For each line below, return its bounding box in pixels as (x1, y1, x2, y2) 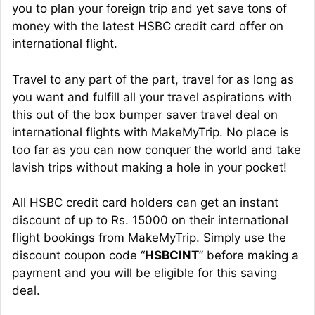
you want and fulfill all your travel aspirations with (12, 89, 292, 104)
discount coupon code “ (12, 248, 145, 263)
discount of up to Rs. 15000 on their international (12, 213, 288, 228)
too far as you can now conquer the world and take (12, 142, 301, 157)
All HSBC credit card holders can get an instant (12, 195, 278, 210)
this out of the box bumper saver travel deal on (12, 107, 278, 122)
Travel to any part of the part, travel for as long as (12, 72, 294, 86)
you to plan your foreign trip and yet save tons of (12, 1, 287, 16)
